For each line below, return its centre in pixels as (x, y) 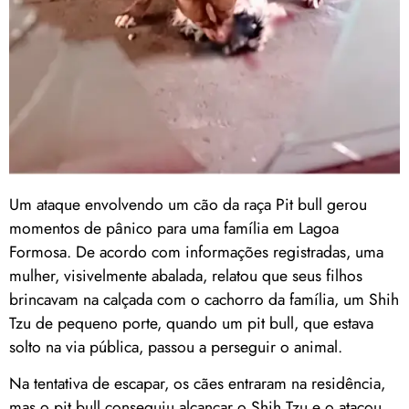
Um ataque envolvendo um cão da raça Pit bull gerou (188, 204)
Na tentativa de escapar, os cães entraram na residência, (197, 384)
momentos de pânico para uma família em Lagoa (174, 228)
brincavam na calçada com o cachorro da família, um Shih (204, 299)
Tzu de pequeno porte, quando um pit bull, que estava (191, 323)
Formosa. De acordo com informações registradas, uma (196, 252)
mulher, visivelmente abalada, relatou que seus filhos (186, 275)
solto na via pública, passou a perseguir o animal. (176, 346)
